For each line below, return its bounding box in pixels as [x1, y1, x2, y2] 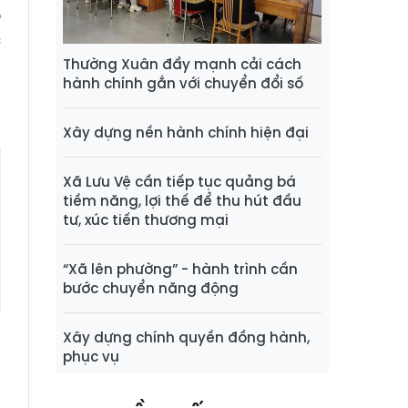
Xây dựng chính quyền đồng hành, [63, 328, 310, 348]
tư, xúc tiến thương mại [63, 210, 229, 230]
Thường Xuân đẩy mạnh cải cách [63, 55, 301, 75]
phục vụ [63, 347, 119, 367]
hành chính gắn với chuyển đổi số [63, 74, 303, 94]
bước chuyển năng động [63, 279, 239, 299]
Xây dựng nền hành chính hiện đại [63, 123, 309, 143]
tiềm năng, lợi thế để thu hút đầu [63, 191, 301, 211]
